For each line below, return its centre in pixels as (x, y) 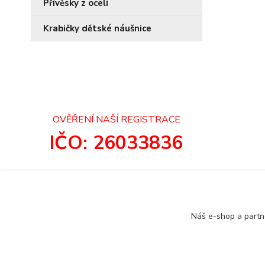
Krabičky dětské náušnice (97, 29)
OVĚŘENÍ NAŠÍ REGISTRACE (116, 120)
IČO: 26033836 (117, 143)
